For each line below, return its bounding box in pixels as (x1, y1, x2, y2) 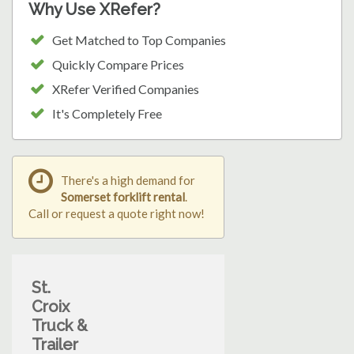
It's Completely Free (52, 106, 162, 122)
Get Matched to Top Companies (52, 32, 226, 48)
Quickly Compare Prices (52, 57, 184, 73)
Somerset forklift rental (61, 190, 185, 205)
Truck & (32, 316, 88, 336)
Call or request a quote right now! (28, 206, 205, 221)
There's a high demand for (61, 173, 195, 188)
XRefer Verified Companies (52, 81, 199, 97)
